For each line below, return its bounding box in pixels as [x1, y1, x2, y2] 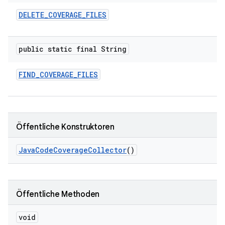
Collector [88, 145, 127, 155]
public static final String [19, 44, 127, 54]
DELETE [19, 10, 44, 20]
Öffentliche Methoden [16, 189, 99, 199]
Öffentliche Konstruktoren [16, 122, 115, 132]
